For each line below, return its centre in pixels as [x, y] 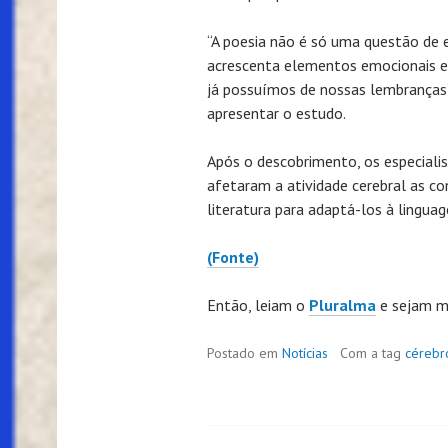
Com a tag [372, 353]
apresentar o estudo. [276, 113]
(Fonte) [233, 257]
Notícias [305, 353]
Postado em [244, 353]
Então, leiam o [258, 305]
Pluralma [342, 305]
